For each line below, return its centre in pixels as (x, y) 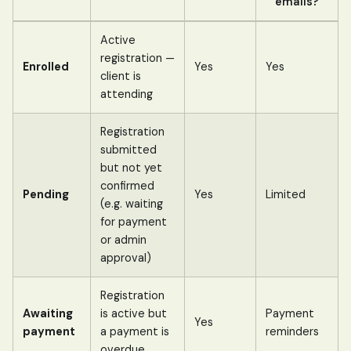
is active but (134, 313)
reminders (292, 331)
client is (121, 76)
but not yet (131, 167)
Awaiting (48, 313)
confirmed (127, 185)
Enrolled (46, 66)
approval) (126, 257)
